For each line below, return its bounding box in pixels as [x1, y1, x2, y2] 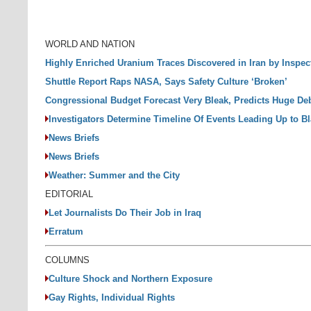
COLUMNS [45, 255, 90, 265]
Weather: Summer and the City [49, 170, 180, 180]
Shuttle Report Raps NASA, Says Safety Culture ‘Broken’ [45, 76, 287, 87]
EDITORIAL [45, 189, 93, 199]
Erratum [49, 226, 83, 237]
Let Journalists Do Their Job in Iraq [49, 208, 201, 218]
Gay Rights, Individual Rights [49, 292, 175, 303]
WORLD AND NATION [45, 39, 135, 49]
